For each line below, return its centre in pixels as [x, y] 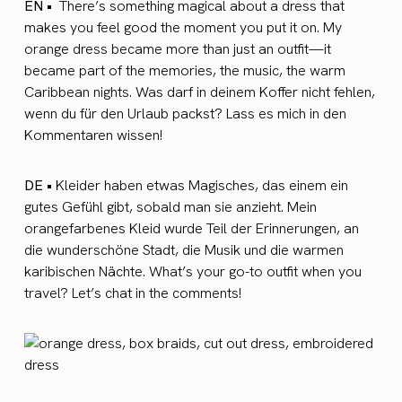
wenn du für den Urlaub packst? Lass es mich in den [186, 114]
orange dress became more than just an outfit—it [178, 49]
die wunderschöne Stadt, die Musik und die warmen [184, 250]
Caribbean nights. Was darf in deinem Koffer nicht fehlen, [200, 92]
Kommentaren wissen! [94, 135]
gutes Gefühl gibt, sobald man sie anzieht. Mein [171, 207]
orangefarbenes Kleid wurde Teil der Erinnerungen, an [192, 228]
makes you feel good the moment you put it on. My [184, 27]
